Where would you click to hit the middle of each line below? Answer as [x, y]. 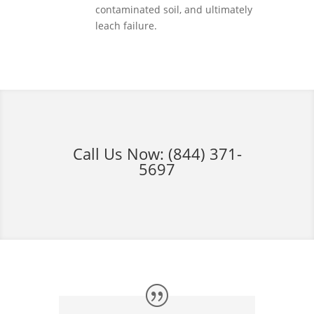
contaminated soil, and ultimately [174, 9]
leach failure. [126, 26]
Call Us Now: [120, 153]
